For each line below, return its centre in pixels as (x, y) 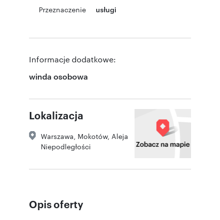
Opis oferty (56, 204)
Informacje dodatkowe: (72, 59)
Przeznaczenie (62, 9)
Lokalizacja (56, 115)
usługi (106, 9)
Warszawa (57, 136)
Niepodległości (66, 146)
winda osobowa (58, 76)
